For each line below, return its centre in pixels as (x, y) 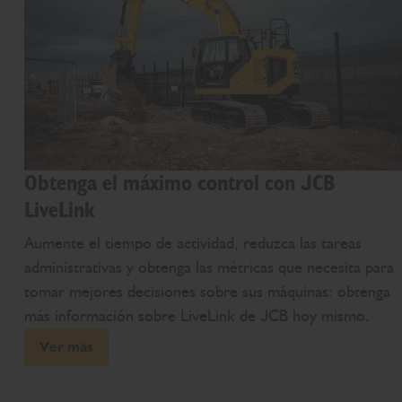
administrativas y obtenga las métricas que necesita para (209, 268)
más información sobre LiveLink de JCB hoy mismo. (197, 316)
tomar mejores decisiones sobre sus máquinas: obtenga (207, 292)
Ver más (66, 347)
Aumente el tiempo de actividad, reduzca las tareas (192, 244)
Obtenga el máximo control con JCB (179, 184)
